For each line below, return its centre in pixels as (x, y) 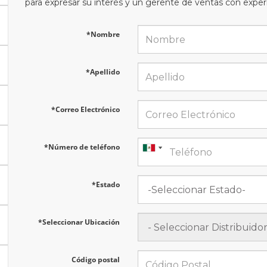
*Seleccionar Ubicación (79, 222)
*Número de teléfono (82, 147)
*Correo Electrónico (85, 109)
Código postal (95, 260)
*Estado (105, 184)
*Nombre (103, 34)
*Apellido (103, 72)
